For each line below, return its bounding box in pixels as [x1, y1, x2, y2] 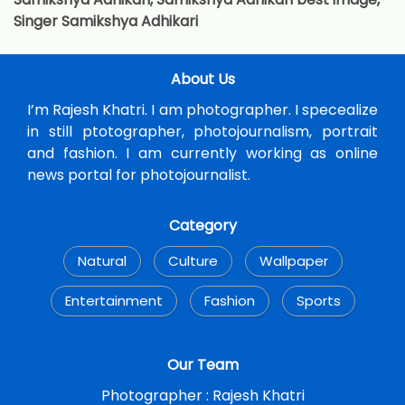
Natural [77, 251, 127, 271]
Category [168, 215, 237, 237]
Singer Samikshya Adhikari [14, 11, 198, 33]
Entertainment [64, 291, 163, 311]
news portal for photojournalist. [27, 165, 250, 186]
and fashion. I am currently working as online [27, 143, 378, 165]
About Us [170, 69, 235, 90]
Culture [167, 251, 218, 271]
